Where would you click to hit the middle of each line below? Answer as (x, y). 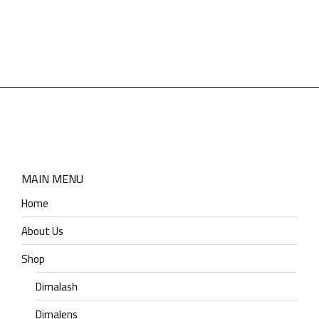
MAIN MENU (52, 179)
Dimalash (57, 287)
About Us (42, 231)
